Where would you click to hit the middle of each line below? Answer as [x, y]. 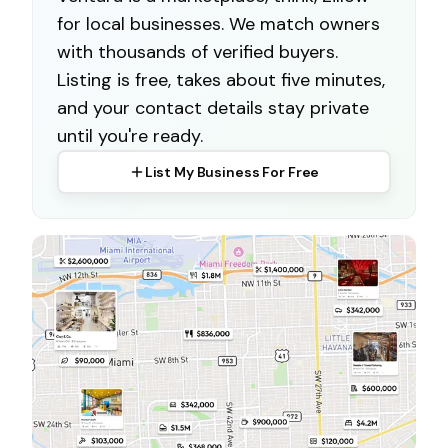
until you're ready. [130, 135]
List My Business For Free [232, 171]
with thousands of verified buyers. [197, 51]
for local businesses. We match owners [218, 23]
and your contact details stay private [213, 107]
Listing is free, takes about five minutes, [221, 79]
